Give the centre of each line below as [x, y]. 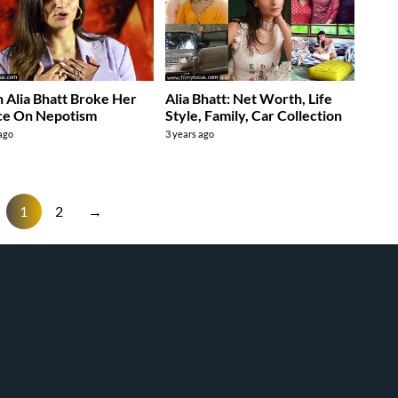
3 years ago [190, 133]
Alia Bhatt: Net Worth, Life [249, 98]
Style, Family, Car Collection [254, 115]
